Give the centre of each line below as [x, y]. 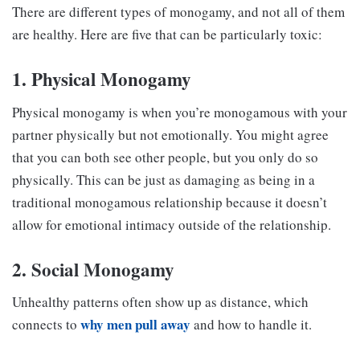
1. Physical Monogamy [102, 79]
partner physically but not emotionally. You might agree [170, 134]
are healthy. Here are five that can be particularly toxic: [167, 35]
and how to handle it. [251, 325]
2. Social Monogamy [93, 269]
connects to [46, 325]
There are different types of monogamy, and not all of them [178, 12]
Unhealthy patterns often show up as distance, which [160, 302]
